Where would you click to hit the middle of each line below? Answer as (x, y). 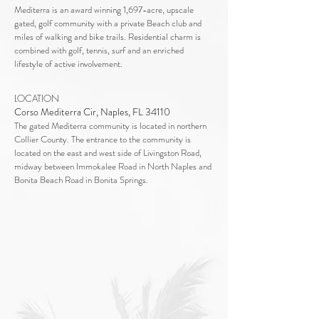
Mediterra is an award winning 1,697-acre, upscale (104, 10)
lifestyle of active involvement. (68, 64)
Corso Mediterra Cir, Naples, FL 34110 (92, 112)
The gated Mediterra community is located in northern (110, 126)
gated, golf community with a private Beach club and (108, 23)
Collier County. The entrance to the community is (103, 139)
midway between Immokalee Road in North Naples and (113, 166)
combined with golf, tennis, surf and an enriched (99, 50)
